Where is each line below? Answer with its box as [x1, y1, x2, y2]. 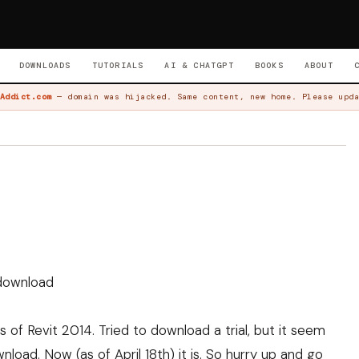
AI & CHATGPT [164, 60, 234, 71]
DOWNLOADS [18, 60, 71, 71]
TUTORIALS [91, 60, 144, 71]
